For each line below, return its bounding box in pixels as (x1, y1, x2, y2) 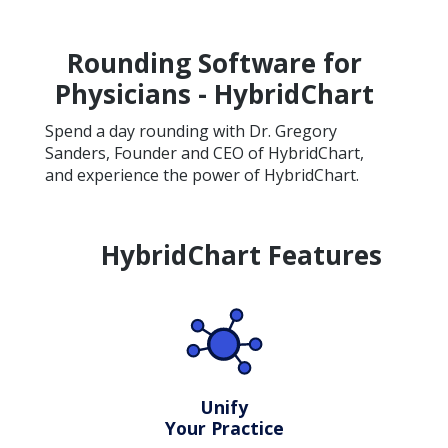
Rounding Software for (66, 45, 362, 81)
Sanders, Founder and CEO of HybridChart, (44, 142, 364, 164)
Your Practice (164, 415, 284, 440)
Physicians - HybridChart (54, 76, 374, 112)
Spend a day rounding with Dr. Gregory (44, 120, 337, 142)
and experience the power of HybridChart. (44, 164, 359, 186)
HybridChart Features (100, 237, 382, 274)
